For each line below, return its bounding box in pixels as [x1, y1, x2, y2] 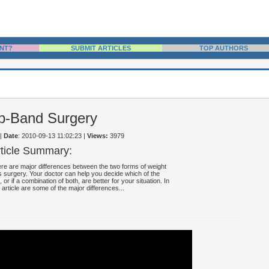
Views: [86, 132, 108, 139]
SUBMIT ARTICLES [70, 44, 131, 52]
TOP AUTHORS [199, 44, 248, 52]
